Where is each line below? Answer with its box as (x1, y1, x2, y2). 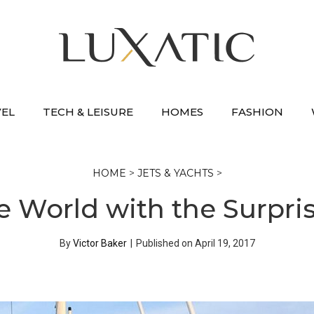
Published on (135, 238, 195, 249)
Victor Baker (72, 238, 127, 249)
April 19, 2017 (194, 238, 255, 249)
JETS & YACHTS (137, 167, 214, 179)
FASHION (231, 105, 283, 118)
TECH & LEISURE (43, 105, 133, 118)
